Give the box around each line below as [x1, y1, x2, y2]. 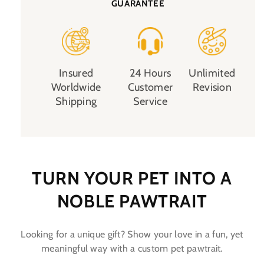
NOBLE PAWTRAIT [57, 190, 207, 213]
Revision [192, 81, 232, 94]
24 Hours [129, 67, 171, 80]
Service [133, 95, 167, 108]
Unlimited [189, 67, 236, 80]
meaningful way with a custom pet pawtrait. [41, 243, 223, 255]
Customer [127, 81, 173, 94]
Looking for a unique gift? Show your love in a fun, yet [21, 229, 243, 240]
